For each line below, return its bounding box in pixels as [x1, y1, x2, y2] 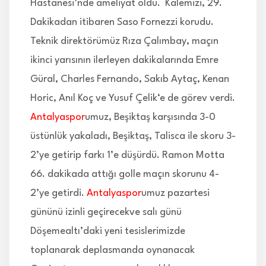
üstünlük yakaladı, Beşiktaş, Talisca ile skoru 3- [30, 131, 236, 142]
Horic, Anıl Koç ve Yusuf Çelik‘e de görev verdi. [30, 93, 235, 104]
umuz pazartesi [141, 188, 210, 199]
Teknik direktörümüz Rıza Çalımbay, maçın [30, 36, 218, 47]
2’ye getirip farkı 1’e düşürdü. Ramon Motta [30, 150, 224, 161]
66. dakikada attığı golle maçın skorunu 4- [30, 169, 219, 180]
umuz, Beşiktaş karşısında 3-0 [85, 112, 216, 123]
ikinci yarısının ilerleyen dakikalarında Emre [30, 55, 218, 66]
